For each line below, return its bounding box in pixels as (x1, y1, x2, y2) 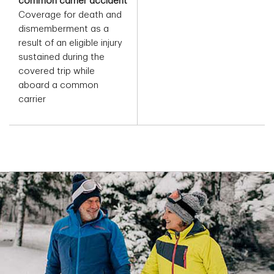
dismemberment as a (18, 24, 109, 34)
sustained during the (18, 53, 105, 62)
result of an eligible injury (18, 39, 122, 48)
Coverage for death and (18, 10, 122, 20)
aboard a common (18, 81, 98, 91)
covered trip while (18, 67, 95, 76)
